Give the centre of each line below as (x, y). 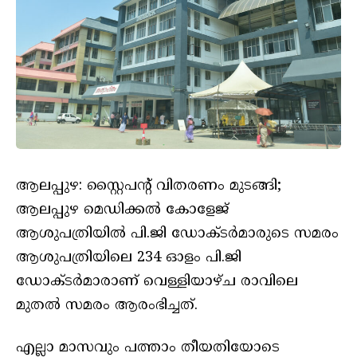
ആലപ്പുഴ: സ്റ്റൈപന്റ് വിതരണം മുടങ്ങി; (149, 186)
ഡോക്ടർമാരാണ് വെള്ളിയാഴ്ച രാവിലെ (157, 281)
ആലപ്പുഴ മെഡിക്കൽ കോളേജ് (122, 210)
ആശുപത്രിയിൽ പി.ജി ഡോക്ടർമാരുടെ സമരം (177, 233)
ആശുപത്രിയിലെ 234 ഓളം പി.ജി (129, 257)
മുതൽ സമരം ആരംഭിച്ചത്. (107, 305)
